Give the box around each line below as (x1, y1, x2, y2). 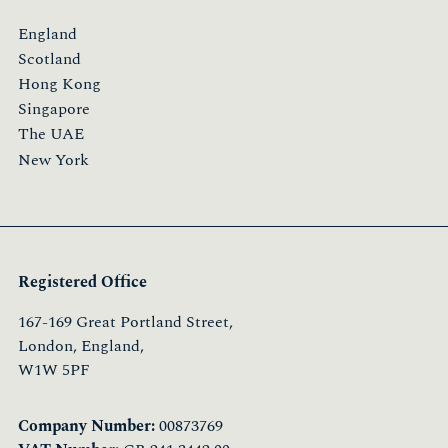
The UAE (18, 122, 84, 147)
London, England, (18, 334, 144, 359)
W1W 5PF (18, 358, 90, 383)
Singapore (18, 97, 90, 122)
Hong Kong (18, 71, 101, 96)
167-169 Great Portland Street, (18, 310, 233, 335)
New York (18, 147, 89, 172)
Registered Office (18, 270, 147, 295)
